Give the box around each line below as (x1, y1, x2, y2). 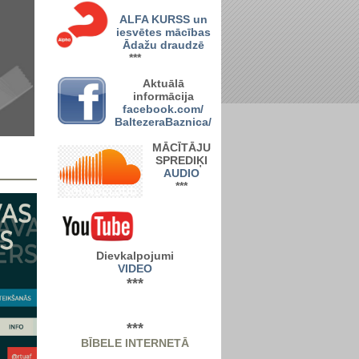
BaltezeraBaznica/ (115, 115, 212, 128)
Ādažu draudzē (122, 38, 204, 51)
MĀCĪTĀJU (152, 141, 211, 154)
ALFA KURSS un (119, 13, 208, 26)
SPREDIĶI (155, 154, 208, 167)
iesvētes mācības (115, 26, 211, 38)
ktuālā (150, 77, 184, 90)
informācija (132, 90, 194, 103)
